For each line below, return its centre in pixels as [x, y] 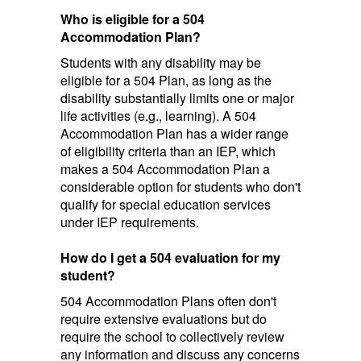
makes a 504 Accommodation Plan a [165, 169]
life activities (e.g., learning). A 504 [158, 116]
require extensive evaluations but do [164, 319]
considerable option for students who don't [180, 187]
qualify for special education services [166, 204]
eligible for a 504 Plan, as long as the [166, 80]
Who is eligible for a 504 [133, 19]
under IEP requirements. [130, 222]
